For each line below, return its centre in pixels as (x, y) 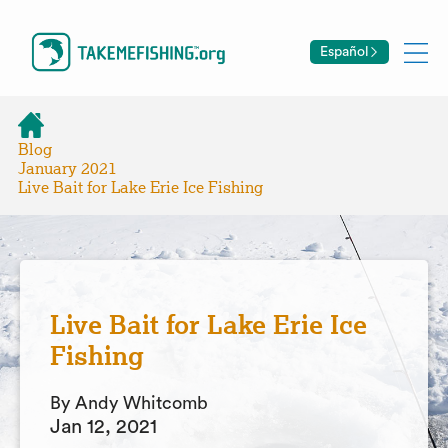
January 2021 (67, 168)
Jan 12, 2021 (103, 427)
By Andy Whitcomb (129, 403)
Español (344, 51)
